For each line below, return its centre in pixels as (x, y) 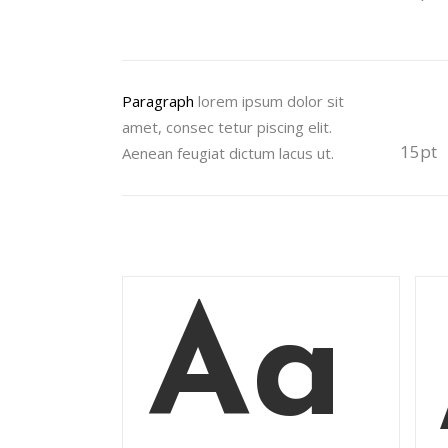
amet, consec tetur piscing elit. (227, 127)
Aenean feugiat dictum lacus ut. (228, 153)
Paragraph (158, 101)
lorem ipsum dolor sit (269, 101)
